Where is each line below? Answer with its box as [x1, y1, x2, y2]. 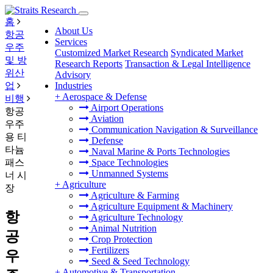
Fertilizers [89, 245, 129, 255]
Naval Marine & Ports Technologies [89, 146, 230, 157]
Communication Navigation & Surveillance [89, 124, 258, 135]
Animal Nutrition [89, 223, 157, 233]
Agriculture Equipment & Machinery [89, 201, 233, 211]
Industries [55, 80, 92, 91]
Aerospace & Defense [62, 91, 147, 102]
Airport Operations [89, 102, 163, 113]
